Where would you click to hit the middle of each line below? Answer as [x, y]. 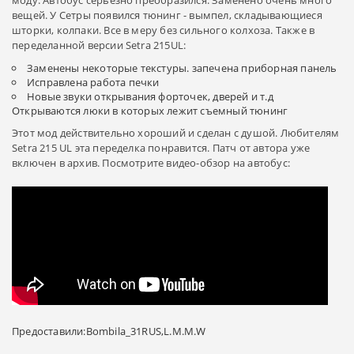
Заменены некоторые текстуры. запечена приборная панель [182, 68]
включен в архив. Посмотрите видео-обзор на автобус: [151, 162]
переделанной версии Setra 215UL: [99, 45]
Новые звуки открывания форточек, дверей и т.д [150, 96]
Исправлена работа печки [93, 82]
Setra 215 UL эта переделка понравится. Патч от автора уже [161, 147]
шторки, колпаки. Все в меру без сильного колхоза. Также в [164, 30]
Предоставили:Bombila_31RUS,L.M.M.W [109, 331]
